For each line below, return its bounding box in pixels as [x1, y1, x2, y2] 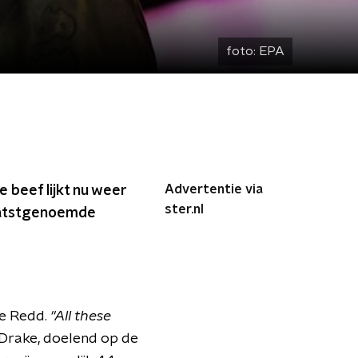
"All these [50, 309, 111, 324]
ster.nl [165, 203, 204, 216]
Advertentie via [165, 183, 263, 196]
